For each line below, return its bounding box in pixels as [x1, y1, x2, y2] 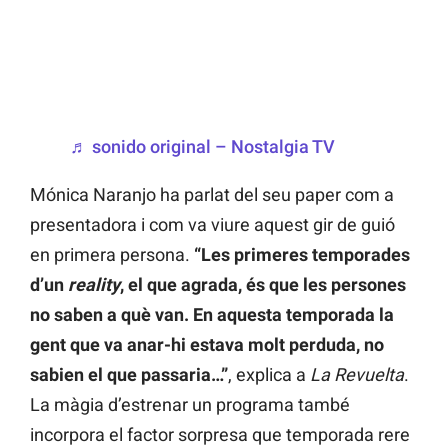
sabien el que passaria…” [30, 364, 228, 386]
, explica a [228, 364, 310, 386]
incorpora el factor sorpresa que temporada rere [30, 424, 410, 446]
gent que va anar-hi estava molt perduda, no [30, 334, 384, 356]
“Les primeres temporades [194, 244, 410, 266]
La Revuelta [310, 364, 404, 386]
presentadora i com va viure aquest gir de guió [30, 214, 395, 236]
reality [68, 274, 120, 296]
